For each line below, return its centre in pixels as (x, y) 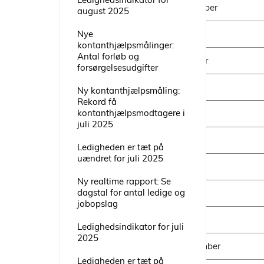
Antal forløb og (108, 56)
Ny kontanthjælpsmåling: (128, 90)
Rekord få (97, 102)
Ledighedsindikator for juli (131, 227)
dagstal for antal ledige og (131, 192)
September (199, 246)
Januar (190, 34)
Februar (192, 61)
